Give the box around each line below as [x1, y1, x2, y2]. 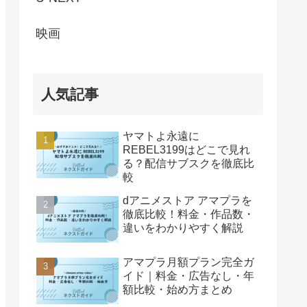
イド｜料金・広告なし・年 [123, 270, 254, 282]
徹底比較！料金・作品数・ [123, 208, 254, 221]
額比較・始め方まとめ [123, 284, 232, 296]
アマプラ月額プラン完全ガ [123, 256, 254, 269]
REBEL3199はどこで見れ [123, 144, 250, 156]
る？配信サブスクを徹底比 [123, 158, 254, 170]
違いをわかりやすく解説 [123, 222, 243, 234]
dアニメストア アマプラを [123, 195, 252, 207]
